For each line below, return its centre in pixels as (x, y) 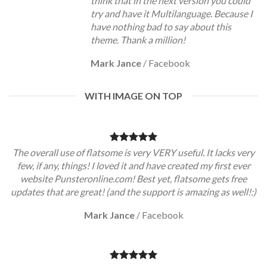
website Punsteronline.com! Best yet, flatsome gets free (133, 178)
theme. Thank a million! (138, 40)
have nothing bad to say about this (161, 27)
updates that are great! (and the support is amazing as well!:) (133, 192)
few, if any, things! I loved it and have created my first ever (133, 165)
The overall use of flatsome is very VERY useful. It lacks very (133, 152)
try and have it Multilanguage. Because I (172, 13)
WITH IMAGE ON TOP (133, 96)
